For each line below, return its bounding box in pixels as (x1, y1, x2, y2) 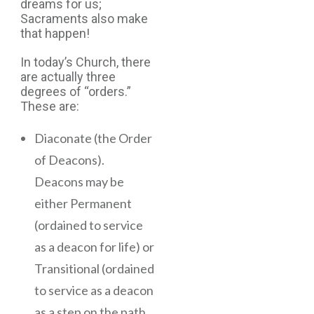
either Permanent (34, 195, 132, 211)
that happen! (20, 25, 90, 41)
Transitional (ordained (34, 260, 154, 276)
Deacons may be (34, 173, 124, 189)
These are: (20, 98, 79, 114)
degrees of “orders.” (20, 83, 131, 99)
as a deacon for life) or (34, 238, 154, 254)
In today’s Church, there (20, 54, 151, 69)
